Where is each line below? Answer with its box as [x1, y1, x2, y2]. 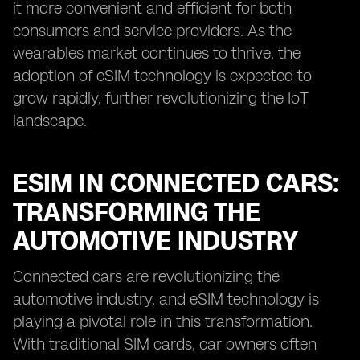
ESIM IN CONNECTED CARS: [13, 168, 339, 198]
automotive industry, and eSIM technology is [13, 289, 319, 309]
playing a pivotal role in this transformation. [13, 312, 313, 331]
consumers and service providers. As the [13, 21, 292, 40]
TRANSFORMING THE [13, 197, 260, 227]
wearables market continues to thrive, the [13, 43, 301, 63]
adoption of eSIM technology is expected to [13, 66, 312, 85]
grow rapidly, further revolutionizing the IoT [13, 88, 309, 108]
